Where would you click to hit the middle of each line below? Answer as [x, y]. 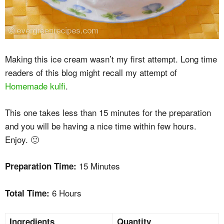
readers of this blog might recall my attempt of [91, 72]
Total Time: [27, 193]
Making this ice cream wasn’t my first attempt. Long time [111, 59]
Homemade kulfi [35, 86]
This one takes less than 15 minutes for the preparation [108, 112]
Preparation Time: [41, 166]
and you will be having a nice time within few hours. [101, 126]
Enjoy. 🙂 [22, 139]
